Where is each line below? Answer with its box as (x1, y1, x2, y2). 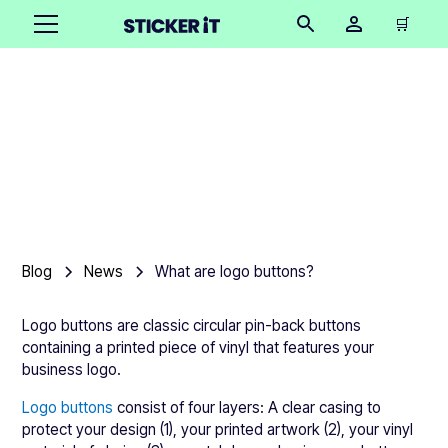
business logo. (22, 360, 122, 379)
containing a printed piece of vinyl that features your (22, 338, 375, 357)
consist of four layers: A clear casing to (113, 398, 382, 417)
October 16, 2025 (158, 177, 266, 194)
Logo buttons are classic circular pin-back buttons (22, 316, 362, 335)
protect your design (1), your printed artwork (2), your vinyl (22, 420, 414, 439)
